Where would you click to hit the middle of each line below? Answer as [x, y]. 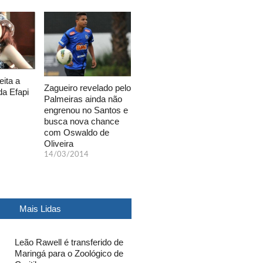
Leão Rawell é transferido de [69, 242]
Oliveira [59, 143]
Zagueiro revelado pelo [87, 87]
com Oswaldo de [77, 132]
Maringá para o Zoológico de [69, 253]
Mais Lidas [40, 208]
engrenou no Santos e [86, 110]
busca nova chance [82, 121]
